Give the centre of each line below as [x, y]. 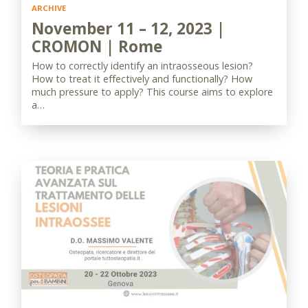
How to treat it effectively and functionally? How [142, 79]
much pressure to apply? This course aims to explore [152, 92]
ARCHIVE [49, 8]
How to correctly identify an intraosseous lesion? [142, 66]
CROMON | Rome [97, 46]
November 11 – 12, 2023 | [128, 29]
